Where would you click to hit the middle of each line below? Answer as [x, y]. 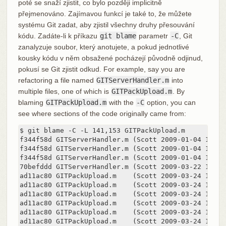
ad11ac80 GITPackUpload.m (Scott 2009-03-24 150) [120, 221]
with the [121, 102]
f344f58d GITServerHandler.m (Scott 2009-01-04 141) [120, 139]
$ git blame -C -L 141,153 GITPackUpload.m [102, 130]
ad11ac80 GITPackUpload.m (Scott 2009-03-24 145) [120, 176]
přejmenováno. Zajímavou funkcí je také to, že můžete [105, 13]
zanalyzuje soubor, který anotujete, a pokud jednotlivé [103, 47]
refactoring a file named [57, 80]
